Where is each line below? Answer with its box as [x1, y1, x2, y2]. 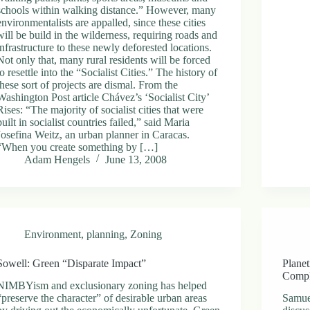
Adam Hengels [24, 153, 91, 165]
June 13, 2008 [105, 153, 167, 165]
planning [86, 228, 125, 240]
